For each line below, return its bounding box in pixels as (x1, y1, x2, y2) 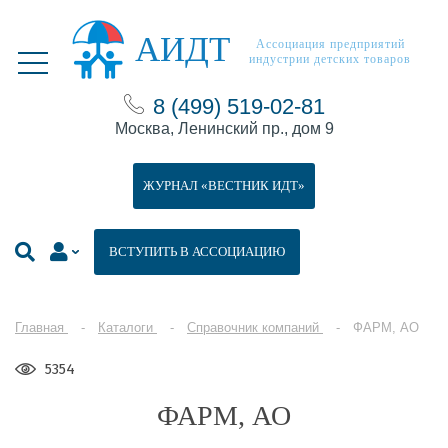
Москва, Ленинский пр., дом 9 (114, 120, 334, 137)
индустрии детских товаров (249, 52, 411, 66)
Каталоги (98, 320, 153, 335)
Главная (15, 320, 64, 335)
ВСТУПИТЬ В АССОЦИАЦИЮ (109, 244, 285, 259)
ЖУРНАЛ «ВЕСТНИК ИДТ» (143, 178, 305, 193)
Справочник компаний (187, 320, 319, 335)
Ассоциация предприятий (255, 37, 405, 51)
